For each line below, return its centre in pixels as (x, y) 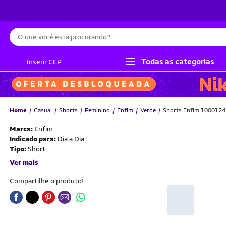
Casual (43, 110)
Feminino (97, 110)
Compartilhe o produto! (47, 181)
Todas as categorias (178, 61)
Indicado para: (34, 139)
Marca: (22, 129)
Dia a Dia (71, 139)
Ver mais (24, 162)
